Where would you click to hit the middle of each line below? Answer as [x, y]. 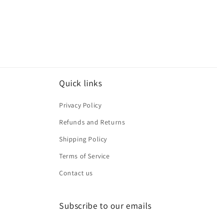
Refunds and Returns [92, 122]
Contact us [76, 173]
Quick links [81, 83]
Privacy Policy [80, 105]
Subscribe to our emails [105, 206]
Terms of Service [85, 156]
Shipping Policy [83, 139]
